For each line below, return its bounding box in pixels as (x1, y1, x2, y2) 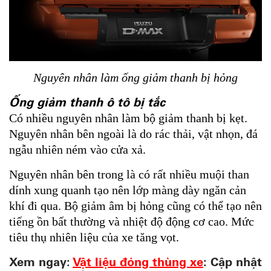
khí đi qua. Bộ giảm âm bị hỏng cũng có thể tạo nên (9, 199, 262, 213)
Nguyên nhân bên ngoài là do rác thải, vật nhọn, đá (9, 127, 258, 141)
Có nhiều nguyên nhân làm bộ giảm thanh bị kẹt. (9, 111, 247, 125)
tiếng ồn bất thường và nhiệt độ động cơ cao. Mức (9, 215, 254, 229)
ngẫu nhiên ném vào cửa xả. (9, 143, 146, 157)
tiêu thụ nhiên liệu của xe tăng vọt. (9, 230, 179, 244)
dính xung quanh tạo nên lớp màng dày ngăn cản (9, 183, 246, 197)
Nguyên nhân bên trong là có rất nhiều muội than (9, 168, 249, 181)
